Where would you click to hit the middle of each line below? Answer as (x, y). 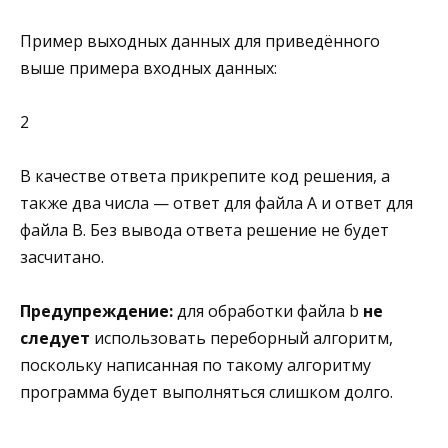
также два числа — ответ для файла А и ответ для (216, 203)
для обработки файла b (270, 311)
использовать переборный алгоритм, (241, 338)
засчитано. (62, 257)
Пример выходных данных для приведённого (200, 40)
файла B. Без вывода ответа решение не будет (204, 230)
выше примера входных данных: (148, 67)
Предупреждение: (98, 311)
